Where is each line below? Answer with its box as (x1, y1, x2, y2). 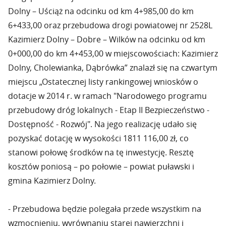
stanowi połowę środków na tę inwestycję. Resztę (8, 147, 194, 158)
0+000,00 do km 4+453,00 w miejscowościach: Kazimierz (8, 48, 218, 59)
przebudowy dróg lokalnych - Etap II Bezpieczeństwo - (8, 104, 209, 116)
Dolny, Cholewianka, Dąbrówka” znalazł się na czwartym (8, 62, 217, 73)
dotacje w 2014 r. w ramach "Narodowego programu (8, 90, 207, 101)
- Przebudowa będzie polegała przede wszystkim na (8, 203, 201, 214)
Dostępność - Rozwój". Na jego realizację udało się (8, 119, 197, 130)
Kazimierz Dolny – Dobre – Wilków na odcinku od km (8, 34, 205, 45)
